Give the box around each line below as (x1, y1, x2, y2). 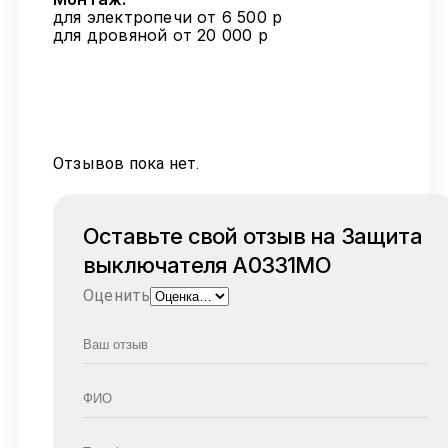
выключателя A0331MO (83, 252, 331, 279)
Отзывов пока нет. (53, 154, 200, 174)
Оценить (83, 286, 151, 306)
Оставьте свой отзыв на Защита (83, 223, 422, 250)
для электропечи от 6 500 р (53, 7, 283, 28)
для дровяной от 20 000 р (53, 25, 268, 46)
